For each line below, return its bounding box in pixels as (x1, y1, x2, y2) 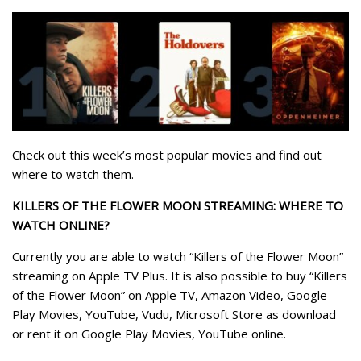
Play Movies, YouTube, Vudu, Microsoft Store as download (12, 305, 336, 322)
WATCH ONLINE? (12, 216, 110, 233)
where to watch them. (12, 165, 134, 182)
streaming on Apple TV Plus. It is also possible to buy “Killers (12, 267, 347, 284)
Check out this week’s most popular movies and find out (12, 146, 322, 163)
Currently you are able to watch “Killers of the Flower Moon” (12, 247, 343, 264)
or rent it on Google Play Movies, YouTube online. (12, 325, 286, 342)
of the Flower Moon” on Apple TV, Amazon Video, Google (12, 286, 327, 303)
